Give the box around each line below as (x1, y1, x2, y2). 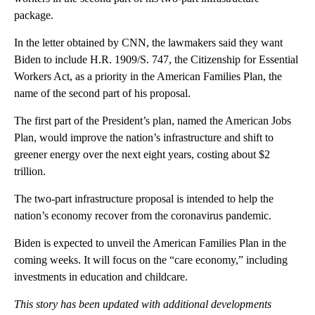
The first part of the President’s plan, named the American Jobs (14, 115, 291, 127)
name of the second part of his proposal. (14, 87, 191, 100)
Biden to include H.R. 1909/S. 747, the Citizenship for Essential (14, 53, 298, 66)
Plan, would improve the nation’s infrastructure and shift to (14, 131, 274, 144)
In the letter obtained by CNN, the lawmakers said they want (14, 37, 283, 49)
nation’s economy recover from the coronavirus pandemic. (14, 210, 271, 222)
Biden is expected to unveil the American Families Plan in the (14, 237, 286, 250)
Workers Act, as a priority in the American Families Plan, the (14, 70, 282, 83)
